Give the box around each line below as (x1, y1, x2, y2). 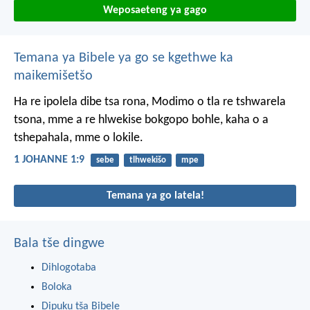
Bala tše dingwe (14, 237, 104, 251)
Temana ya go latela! (106, 190, 204, 202)
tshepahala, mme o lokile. (14, 131, 143, 145)
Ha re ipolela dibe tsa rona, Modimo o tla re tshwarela (14, 95, 286, 109)
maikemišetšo (14, 69, 93, 83)
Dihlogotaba (42, 262, 96, 274)
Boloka (42, 282, 72, 293)
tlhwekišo (129, 155, 166, 165)
